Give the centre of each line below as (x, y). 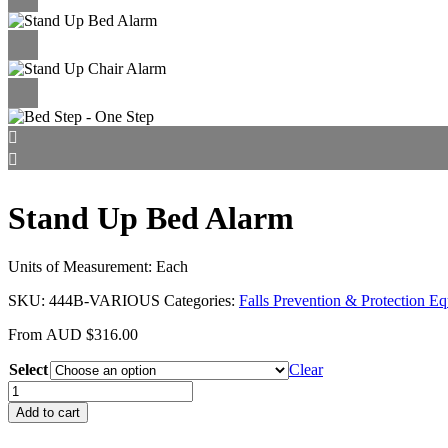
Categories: (201, 301)
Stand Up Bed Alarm (151, 218)
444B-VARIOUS (104, 301)
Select (28, 370)
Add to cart (48, 413)
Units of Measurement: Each (98, 267)
